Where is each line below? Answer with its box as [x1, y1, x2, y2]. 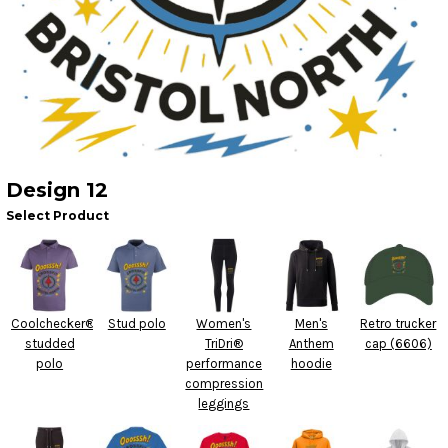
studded [24, 336, 75, 352]
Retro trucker [360, 316, 437, 332]
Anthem [288, 336, 334, 352]
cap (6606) [364, 336, 432, 352]
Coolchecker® [11, 316, 95, 332]
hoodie [290, 356, 332, 372]
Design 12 [6, 178, 108, 203]
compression [185, 376, 264, 392]
